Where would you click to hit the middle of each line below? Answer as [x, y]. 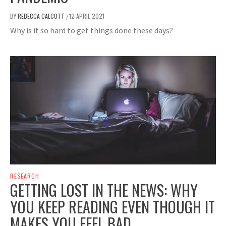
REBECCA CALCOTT [42, 16]
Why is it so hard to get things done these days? [92, 30]
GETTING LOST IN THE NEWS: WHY [104, 190]
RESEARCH [25, 176]
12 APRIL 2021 [87, 16]
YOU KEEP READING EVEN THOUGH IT [112, 207]
